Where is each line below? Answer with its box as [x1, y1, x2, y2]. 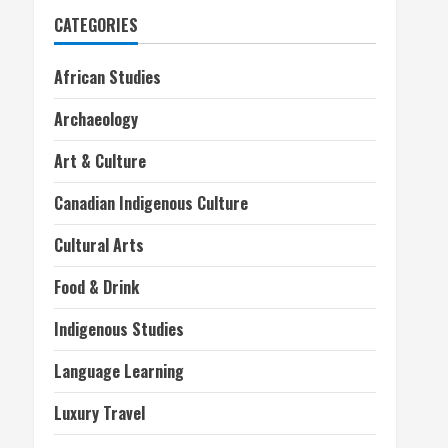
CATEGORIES [54, 13, 138, 37]
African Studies [54, 65, 161, 89]
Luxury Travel [54, 401, 145, 425]
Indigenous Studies [54, 317, 184, 341]
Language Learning [54, 359, 184, 383]
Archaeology [54, 107, 138, 131]
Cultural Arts [54, 233, 144, 257]
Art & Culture [54, 149, 146, 173]
